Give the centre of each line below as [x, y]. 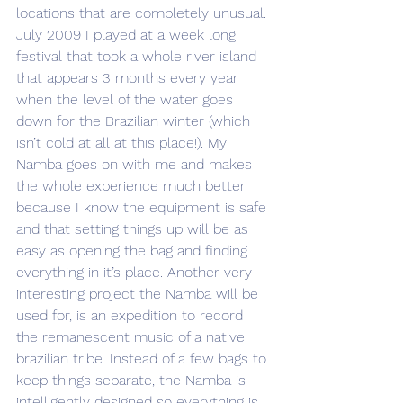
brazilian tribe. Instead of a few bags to [143, 359]
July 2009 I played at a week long [128, 35]
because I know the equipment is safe [143, 208]
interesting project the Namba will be [139, 294]
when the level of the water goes [127, 100]
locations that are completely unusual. [143, 13]
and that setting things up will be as [134, 229]
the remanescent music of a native [133, 337]
